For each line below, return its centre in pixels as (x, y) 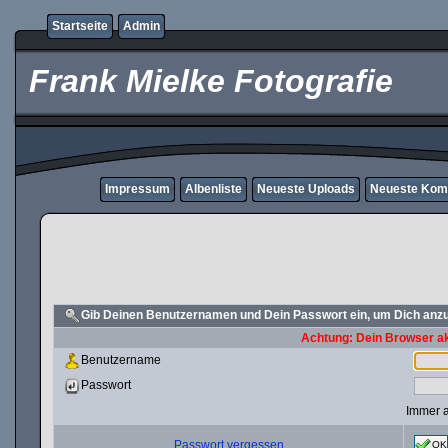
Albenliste (213, 189)
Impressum (137, 189)
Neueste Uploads (306, 189)
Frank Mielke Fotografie (206, 81)
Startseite (80, 26)
